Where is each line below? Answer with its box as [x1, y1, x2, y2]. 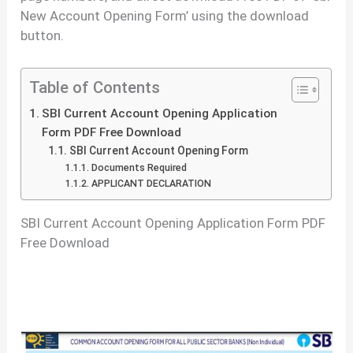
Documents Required [91, 162, 187, 174]
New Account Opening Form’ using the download [20, 7, 310, 24]
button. [20, 27, 65, 43]
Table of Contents [29, 78, 161, 98]
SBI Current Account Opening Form [69, 144, 249, 158]
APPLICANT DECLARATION [91, 177, 211, 190]
